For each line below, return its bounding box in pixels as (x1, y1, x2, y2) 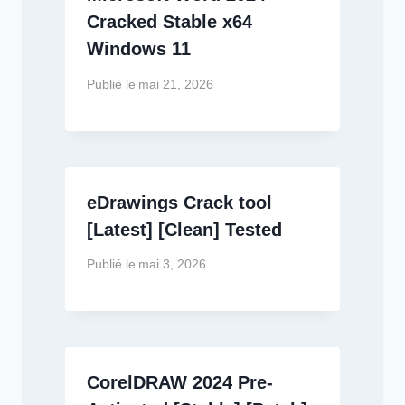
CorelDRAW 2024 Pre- (87, 372, 273, 393)
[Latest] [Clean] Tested (87, 219, 282, 240)
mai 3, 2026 (138, 258, 207, 272)
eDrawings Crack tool (87, 192, 272, 212)
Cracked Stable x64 (87, 12, 252, 33)
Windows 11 (87, 39, 191, 60)
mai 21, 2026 (138, 77, 214, 91)
